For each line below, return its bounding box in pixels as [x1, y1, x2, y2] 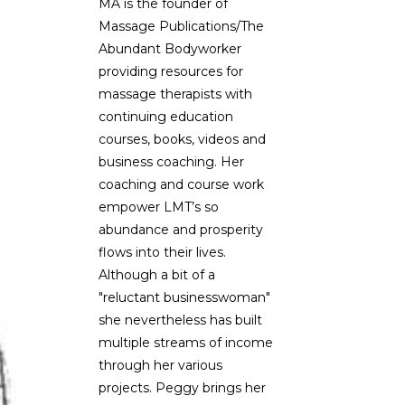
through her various [98, 356, 222, 373]
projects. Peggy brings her [98, 379, 266, 396]
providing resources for [98, 62, 243, 80]
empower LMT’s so [98, 198, 219, 215]
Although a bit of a [98, 266, 215, 283]
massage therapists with [98, 85, 252, 102]
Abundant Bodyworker [98, 40, 241, 57]
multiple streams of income [98, 334, 273, 351]
